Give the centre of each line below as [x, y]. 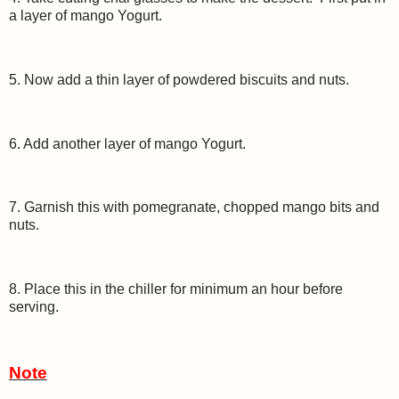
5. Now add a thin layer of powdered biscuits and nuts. [179, 79]
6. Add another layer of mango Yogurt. [129, 143]
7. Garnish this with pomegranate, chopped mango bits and [194, 208]
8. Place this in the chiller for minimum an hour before [176, 289]
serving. [36, 306]
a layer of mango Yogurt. [85, 16]
